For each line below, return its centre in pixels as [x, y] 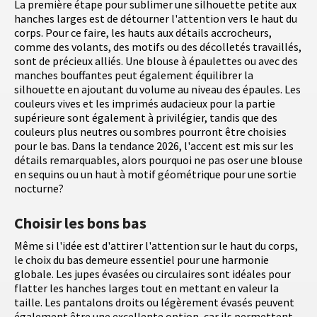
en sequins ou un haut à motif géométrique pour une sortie [155, 174]
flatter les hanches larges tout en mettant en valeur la [146, 288]
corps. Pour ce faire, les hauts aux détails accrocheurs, [143, 33]
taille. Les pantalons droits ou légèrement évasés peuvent [154, 302]
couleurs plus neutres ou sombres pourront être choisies [150, 132]
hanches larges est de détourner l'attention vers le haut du [156, 19]
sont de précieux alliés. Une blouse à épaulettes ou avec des [156, 61]
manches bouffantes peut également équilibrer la [134, 75]
